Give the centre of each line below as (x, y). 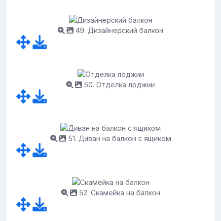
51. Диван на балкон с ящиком (118, 139)
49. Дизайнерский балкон (118, 31)
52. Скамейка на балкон (118, 192)
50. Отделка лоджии (118, 84)
